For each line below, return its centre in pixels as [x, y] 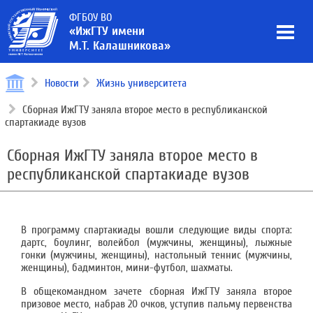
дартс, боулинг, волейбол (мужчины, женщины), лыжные [156, 242]
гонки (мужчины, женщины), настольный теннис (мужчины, [156, 255]
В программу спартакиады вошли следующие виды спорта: [156, 230]
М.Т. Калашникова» [120, 46]
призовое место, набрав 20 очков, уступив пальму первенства [156, 304]
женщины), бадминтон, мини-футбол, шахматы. [127, 268]
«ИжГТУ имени [107, 31]
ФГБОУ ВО [90, 17]
